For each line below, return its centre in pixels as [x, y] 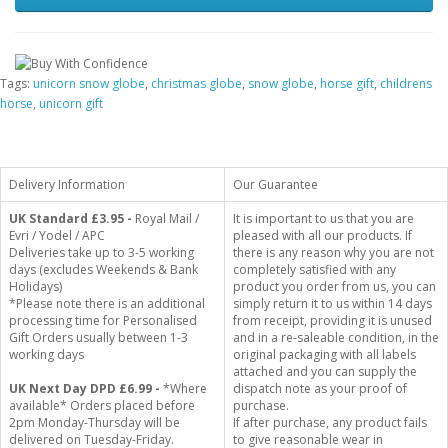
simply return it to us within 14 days [332, 303]
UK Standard [48, 218]
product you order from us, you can [334, 286]
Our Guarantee [275, 184]
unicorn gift [71, 103]
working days [46, 354]
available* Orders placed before [102, 405]
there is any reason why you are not [333, 252]
